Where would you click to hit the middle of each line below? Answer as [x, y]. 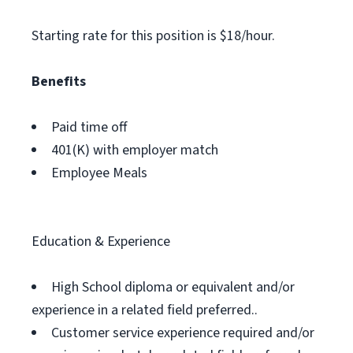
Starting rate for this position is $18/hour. [153, 36]
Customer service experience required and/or [183, 333]
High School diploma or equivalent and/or [173, 287]
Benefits [59, 82]
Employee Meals [99, 173]
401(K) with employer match [135, 150]
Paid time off [89, 127]
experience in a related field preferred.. [145, 310]
